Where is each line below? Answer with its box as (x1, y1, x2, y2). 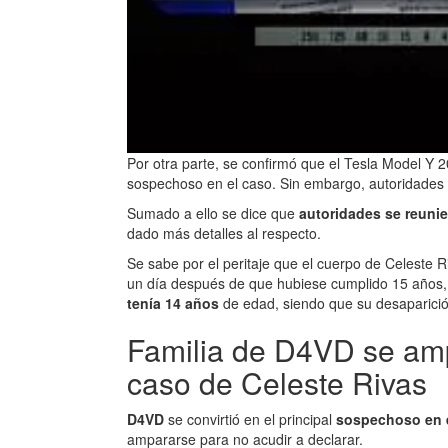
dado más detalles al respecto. (127, 222, 321, 243)
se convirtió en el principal (168, 408, 336, 429)
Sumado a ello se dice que (127, 202, 299, 223)
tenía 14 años (127, 292, 223, 313)
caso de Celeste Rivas (127, 360, 427, 404)
